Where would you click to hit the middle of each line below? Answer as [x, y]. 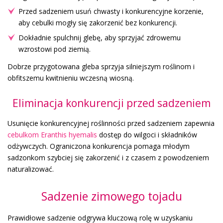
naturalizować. [31, 169]
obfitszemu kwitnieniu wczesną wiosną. [71, 78]
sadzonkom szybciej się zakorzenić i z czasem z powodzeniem [108, 158]
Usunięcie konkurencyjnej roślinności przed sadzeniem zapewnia [111, 123]
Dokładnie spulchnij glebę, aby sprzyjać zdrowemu [100, 38]
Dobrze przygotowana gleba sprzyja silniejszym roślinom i [101, 67]
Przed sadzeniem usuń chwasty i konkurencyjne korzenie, [111, 11]
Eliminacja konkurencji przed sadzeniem [111, 103]
